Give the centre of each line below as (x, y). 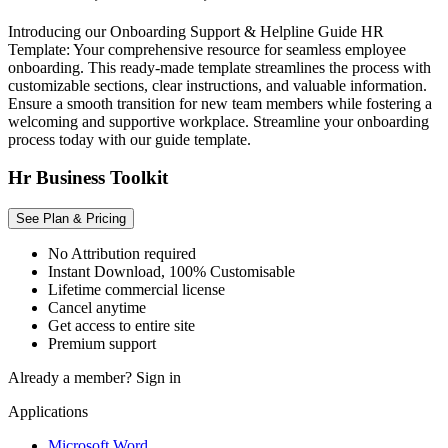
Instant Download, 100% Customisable (171, 272)
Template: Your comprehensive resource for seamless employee (207, 49)
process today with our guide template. (129, 139)
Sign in (158, 378)
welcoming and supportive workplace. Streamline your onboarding (218, 121)
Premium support (102, 344)
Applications (48, 412)
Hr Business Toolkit (88, 178)
